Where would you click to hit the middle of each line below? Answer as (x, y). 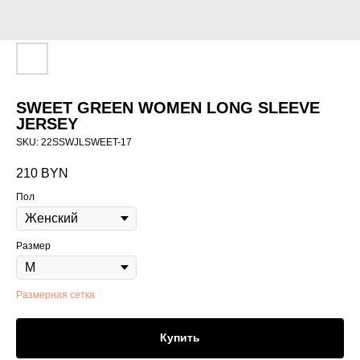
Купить (180, 338)
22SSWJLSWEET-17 (86, 142)
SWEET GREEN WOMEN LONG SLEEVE (168, 108)
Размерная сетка (55, 295)
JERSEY (47, 124)
